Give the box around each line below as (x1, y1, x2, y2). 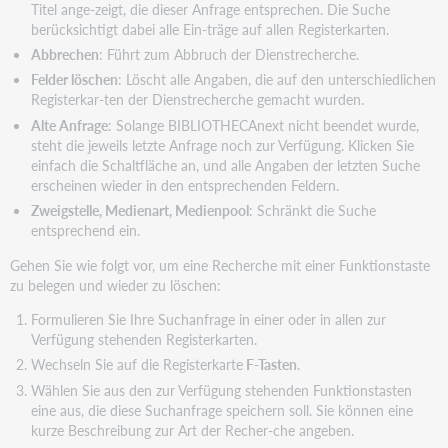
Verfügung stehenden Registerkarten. (30, 329, 257, 349)
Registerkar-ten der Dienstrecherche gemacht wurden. (30, 89, 364, 110)
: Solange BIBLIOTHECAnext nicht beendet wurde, (107, 114, 419, 135)
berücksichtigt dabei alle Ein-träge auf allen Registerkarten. (30, 18, 389, 39)
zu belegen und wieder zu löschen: (10, 274, 222, 295)
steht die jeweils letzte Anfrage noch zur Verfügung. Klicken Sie (30, 134, 414, 155)
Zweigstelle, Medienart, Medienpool (30, 200, 249, 221)
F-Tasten (242, 354, 297, 375)
